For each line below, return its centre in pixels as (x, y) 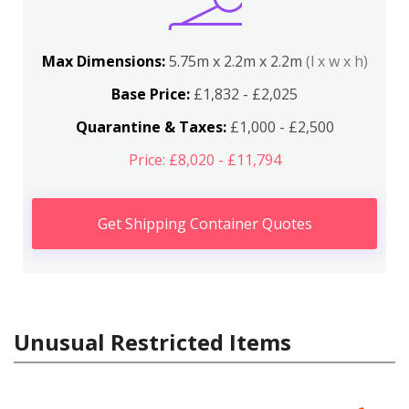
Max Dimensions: (105, 61)
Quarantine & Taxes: (151, 127)
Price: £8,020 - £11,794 (204, 160)
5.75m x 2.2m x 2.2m (237, 61)
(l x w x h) (336, 61)
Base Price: (151, 94)
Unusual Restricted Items (152, 342)
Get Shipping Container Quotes (204, 224)
